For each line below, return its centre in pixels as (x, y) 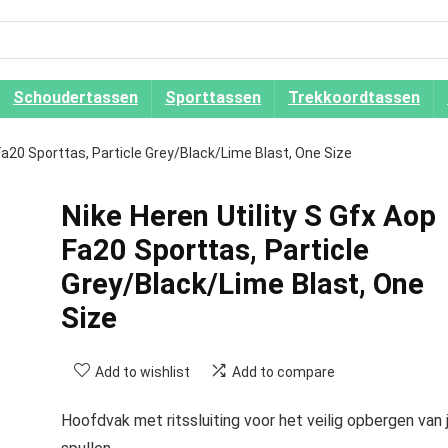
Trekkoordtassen (354, 97)
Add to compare (283, 372)
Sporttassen (213, 97)
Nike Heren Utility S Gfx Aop (248, 216)
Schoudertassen (75, 97)
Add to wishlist (142, 372)
